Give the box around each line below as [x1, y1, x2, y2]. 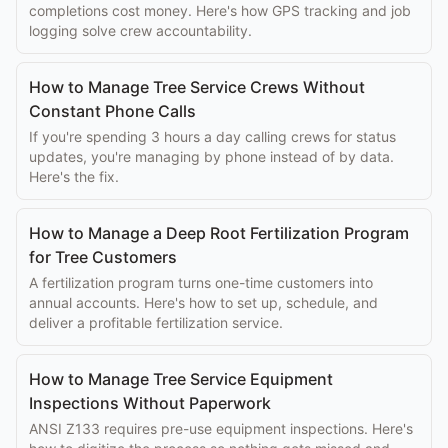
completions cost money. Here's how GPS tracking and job [29, 2, 411, 19]
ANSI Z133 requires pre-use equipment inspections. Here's [29, 420, 413, 437]
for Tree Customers [29, 247, 177, 267]
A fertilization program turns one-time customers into [29, 274, 373, 291]
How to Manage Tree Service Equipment [29, 369, 333, 389]
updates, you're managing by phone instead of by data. [29, 148, 394, 165]
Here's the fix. [29, 168, 119, 185]
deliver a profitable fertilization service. [29, 314, 283, 331]
